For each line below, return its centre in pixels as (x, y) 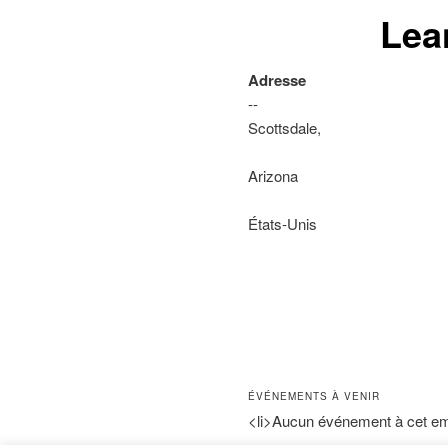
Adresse (277, 79)
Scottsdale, (284, 127)
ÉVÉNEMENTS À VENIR (314, 395)
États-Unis (282, 223)
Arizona (273, 175)
